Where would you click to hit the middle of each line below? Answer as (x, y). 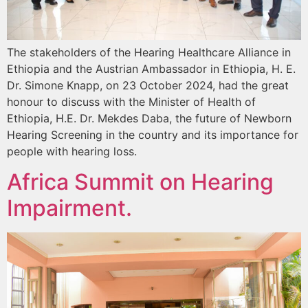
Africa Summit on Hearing (140, 182)
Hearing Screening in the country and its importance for (153, 134)
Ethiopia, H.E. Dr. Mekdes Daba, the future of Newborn (149, 118)
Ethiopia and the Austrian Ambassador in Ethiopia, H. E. (151, 68)
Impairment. (69, 208)
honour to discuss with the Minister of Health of (131, 101)
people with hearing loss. (72, 151)
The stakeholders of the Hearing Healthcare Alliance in (149, 52)
